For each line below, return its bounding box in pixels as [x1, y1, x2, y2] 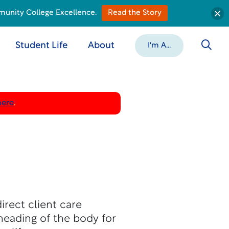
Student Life [15, 41, 67, 51]
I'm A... [147, 42, 171, 50]
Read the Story [107, 9, 162, 17]
